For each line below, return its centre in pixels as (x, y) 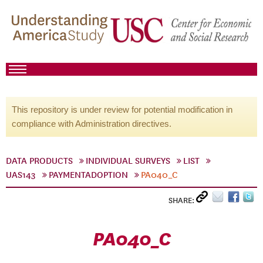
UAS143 (21, 175)
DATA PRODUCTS (39, 161)
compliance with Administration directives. (92, 124)
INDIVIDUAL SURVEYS (128, 161)
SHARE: (182, 200)
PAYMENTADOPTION (88, 175)
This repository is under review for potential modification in (122, 109)
